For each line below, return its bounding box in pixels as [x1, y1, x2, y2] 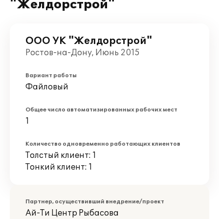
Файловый [25, 82, 68, 92]
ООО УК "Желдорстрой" [25, 35, 152, 47]
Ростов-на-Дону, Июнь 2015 [25, 48, 140, 58]
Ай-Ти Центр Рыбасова [25, 208, 119, 218]
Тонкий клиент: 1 [25, 162, 92, 172]
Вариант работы [25, 72, 77, 79]
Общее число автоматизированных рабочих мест [25, 107, 177, 113]
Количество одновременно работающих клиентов [25, 141, 180, 147]
